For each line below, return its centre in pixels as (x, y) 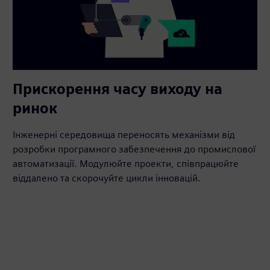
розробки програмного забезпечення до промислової (134, 149)
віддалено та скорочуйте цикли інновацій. (107, 178)
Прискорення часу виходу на (118, 89)
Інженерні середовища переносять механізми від (124, 134)
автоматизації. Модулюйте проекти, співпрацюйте (126, 163)
